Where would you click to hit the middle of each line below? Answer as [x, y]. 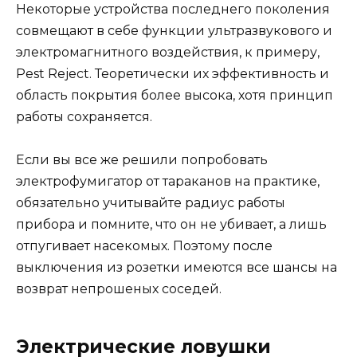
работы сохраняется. [84, 116]
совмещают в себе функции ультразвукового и [174, 30]
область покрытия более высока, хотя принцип [175, 95]
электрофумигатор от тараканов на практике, [168, 181]
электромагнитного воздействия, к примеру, [168, 52]
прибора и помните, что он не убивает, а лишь [171, 224]
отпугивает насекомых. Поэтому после [144, 245]
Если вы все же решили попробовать [142, 159]
